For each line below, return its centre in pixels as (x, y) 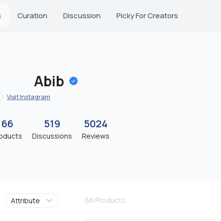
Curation (32, 16)
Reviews (96, 136)
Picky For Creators (147, 16)
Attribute (25, 201)
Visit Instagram (29, 97)
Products (110, 200)
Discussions (52, 136)
